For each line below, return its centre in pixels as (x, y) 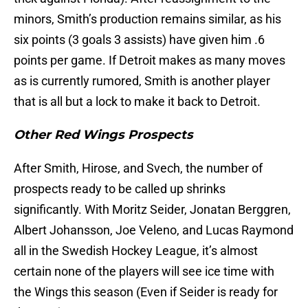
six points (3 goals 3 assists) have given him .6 (139, 40)
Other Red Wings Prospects (103, 135)
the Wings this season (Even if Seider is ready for (146, 292)
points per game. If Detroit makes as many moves (150, 60)
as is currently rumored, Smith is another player (142, 81)
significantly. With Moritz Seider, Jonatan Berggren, (152, 210)
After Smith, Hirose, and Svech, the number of (138, 168)
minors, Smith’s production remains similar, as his (147, 19)
